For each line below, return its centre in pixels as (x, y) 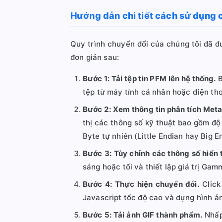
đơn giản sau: (95, 57)
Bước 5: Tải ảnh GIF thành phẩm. (143, 215)
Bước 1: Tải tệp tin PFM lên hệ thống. (149, 79)
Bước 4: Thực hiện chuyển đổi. (141, 184)
